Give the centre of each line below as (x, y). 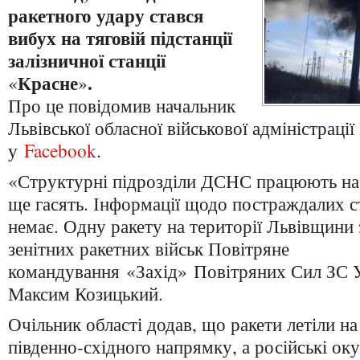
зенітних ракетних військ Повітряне (149, 248)
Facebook (60, 150)
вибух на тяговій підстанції (120, 38)
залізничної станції (87, 60)
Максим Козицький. (86, 293)
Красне (48, 83)
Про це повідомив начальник (122, 105)
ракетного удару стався (106, 15)
